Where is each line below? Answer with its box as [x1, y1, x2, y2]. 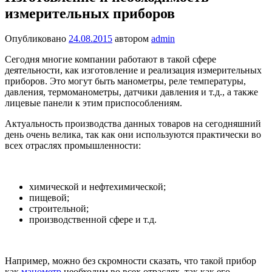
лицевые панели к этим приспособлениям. [5, 98, 182, 109]
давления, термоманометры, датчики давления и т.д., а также [5, 87, 258, 98]
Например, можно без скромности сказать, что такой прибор [5, 256, 256, 267]
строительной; [29, 203, 89, 214]
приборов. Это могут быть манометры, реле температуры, [5, 76, 246, 87]
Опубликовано [5, 33, 69, 44]
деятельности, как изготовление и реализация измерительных [5, 65, 262, 76]
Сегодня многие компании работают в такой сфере [5, 54, 216, 65]
